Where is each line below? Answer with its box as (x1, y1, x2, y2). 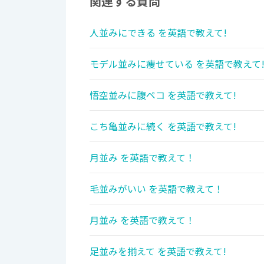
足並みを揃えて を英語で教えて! (90, 244, 226, 259)
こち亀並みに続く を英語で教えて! (90, 119, 236, 134)
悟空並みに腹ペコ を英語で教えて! (90, 88, 236, 103)
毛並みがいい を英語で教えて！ (90, 181, 223, 196)
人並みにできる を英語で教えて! (90, 25, 227, 40)
